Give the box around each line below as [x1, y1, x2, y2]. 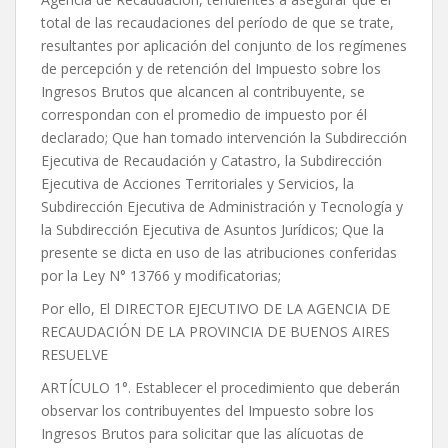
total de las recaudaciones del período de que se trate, [41, 13, 394, 33]
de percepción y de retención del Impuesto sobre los [41, 59, 381, 79]
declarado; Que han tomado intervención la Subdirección [41, 128, 407, 148]
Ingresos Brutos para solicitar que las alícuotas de [41, 424, 364, 444]
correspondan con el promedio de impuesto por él [41, 105, 367, 125]
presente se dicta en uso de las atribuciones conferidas [41, 243, 397, 263]
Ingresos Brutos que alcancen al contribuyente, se [41, 82, 365, 102]
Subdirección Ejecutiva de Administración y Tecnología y [41, 197, 403, 217]
